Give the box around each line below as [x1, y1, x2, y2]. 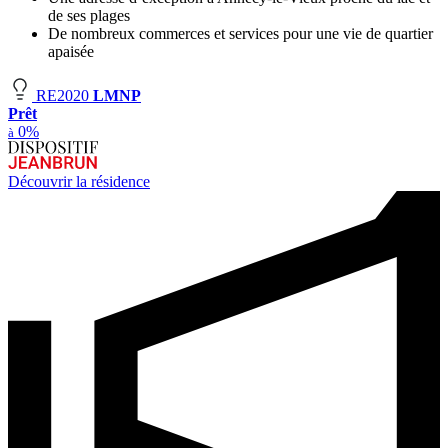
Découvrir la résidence [8, 173, 150, 191]
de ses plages [48, 7, 130, 25]
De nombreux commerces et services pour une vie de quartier [48, 25, 433, 43]
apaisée [48, 43, 94, 61]
